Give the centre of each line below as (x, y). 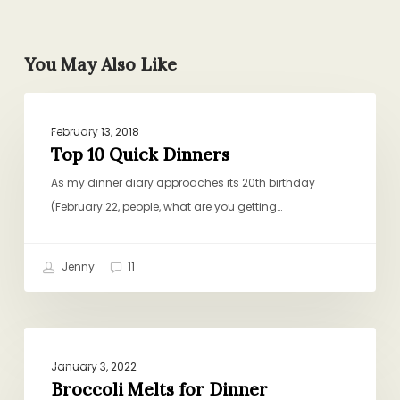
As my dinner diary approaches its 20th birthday (183, 183)
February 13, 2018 (95, 132)
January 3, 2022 (93, 367)
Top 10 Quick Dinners (140, 155)
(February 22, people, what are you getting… (166, 207)
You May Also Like (100, 65)
